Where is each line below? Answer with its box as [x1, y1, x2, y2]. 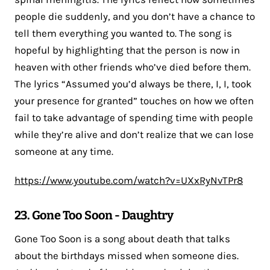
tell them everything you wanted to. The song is [14, 27, 232, 39]
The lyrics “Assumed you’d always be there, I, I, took [14, 77, 252, 90]
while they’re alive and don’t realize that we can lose [14, 128, 254, 140]
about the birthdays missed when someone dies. [14, 249, 239, 262]
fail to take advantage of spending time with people [14, 111, 253, 124]
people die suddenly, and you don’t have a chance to [14, 10, 255, 22]
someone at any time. [14, 145, 113, 157]
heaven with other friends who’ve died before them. [14, 60, 251, 73]
